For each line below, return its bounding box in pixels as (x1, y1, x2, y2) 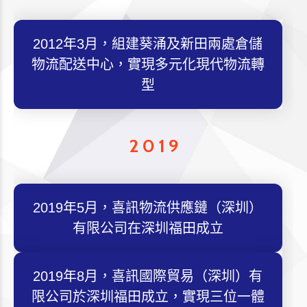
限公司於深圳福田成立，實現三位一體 (31, 289, 265, 304)
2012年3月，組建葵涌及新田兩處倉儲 (33, 36, 263, 51)
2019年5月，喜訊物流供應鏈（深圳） (33, 200, 263, 215)
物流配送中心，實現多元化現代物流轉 (31, 57, 265, 72)
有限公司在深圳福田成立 (72, 221, 223, 236)
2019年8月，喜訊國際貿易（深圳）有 (33, 269, 263, 284)
